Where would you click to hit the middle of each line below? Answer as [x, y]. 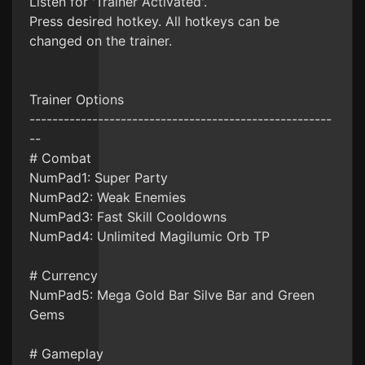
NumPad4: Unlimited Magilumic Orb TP [150, 236]
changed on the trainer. [101, 41]
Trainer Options [77, 99]
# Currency [64, 275]
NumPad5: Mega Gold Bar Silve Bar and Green [172, 295]
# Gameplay [66, 354]
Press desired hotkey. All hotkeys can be [154, 21]
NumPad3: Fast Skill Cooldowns [128, 217]
